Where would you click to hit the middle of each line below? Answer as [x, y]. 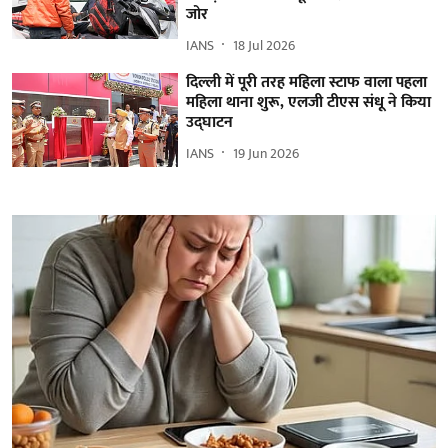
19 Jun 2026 [266, 153]
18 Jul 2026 [264, 45]
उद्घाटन [210, 123]
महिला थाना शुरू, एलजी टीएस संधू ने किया [309, 103]
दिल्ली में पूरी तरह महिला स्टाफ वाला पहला [307, 83]
